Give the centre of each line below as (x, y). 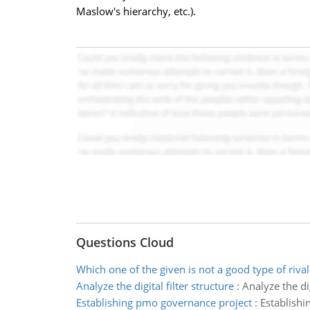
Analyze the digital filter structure (155, 286)
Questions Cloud (125, 242)
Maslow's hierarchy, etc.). (136, 11)
